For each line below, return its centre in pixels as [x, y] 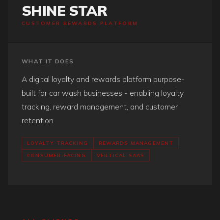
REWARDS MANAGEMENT [136, 143]
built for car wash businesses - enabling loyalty [103, 93]
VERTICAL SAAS [121, 155]
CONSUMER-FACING [56, 155]
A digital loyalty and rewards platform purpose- [103, 79]
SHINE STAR [65, 10]
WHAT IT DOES [48, 61]
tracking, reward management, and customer [100, 107]
